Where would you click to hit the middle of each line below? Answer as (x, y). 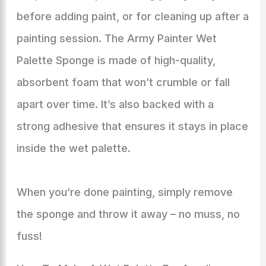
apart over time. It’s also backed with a (115, 104)
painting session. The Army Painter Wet (116, 38)
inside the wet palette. (73, 148)
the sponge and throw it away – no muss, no (128, 214)
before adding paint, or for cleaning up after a (132, 16)
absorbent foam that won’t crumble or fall (123, 82)
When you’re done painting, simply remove (124, 192)
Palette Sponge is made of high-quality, (116, 60)
